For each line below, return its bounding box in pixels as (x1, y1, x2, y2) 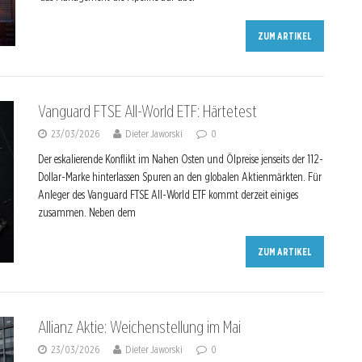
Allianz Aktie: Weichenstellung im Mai (38, 318, 241, 337)
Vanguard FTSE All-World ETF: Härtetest (38, 102, 257, 121)
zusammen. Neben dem (38, 206, 136, 219)
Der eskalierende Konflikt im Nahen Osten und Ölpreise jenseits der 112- (38, 153, 323, 166)
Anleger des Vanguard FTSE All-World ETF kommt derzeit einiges (38, 188, 298, 201)
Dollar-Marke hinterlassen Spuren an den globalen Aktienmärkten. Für (38, 170, 322, 183)
